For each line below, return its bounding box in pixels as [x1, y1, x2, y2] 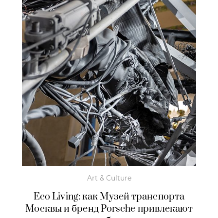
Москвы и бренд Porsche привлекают [25, 203, 193, 216]
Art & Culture [87, 174, 131, 183]
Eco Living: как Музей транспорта [33, 191, 185, 203]
